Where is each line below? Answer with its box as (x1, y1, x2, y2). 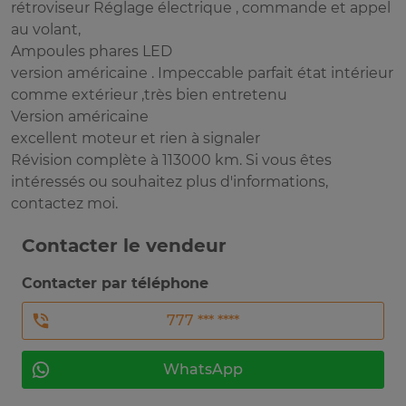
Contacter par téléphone (22, 275, 208, 293)
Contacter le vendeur (22, 235, 227, 257)
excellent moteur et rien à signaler (11, 130, 260, 148)
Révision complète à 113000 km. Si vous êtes (11, 151, 332, 169)
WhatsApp (163, 361, 243, 379)
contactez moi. (11, 195, 118, 213)
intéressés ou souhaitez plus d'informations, (11, 173, 328, 191)
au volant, (11, 21, 81, 39)
